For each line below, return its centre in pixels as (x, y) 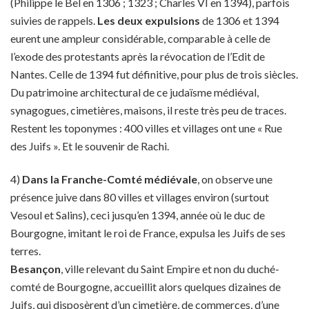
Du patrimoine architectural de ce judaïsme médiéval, (134, 92)
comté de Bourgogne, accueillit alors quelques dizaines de (146, 287)
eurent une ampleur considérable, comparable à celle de (140, 38)
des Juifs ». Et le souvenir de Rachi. (90, 146)
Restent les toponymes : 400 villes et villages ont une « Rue (146, 128)
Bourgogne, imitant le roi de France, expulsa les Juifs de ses (148, 233)
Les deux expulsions (149, 20)
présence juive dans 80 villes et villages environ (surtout (140, 197)
